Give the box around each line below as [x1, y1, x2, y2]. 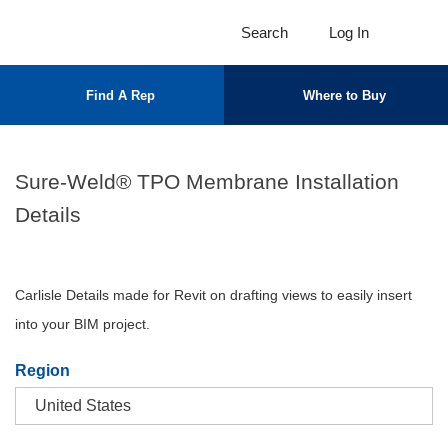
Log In [329, 24, 369, 41]
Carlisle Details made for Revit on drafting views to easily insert [15, 287, 412, 303]
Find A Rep [85, 87, 155, 103]
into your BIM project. [15, 316, 150, 332]
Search [241, 24, 288, 41]
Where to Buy [302, 87, 386, 103]
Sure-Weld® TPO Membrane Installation [15, 170, 399, 193]
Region [15, 362, 70, 379]
